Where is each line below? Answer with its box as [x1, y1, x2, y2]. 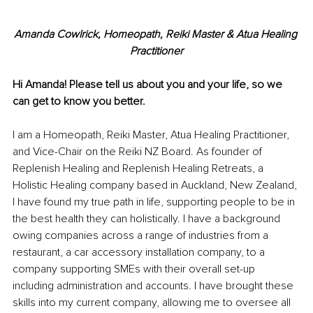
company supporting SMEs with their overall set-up [13, 262, 258, 277]
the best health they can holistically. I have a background [13, 212, 283, 226]
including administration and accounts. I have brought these [13, 279, 296, 293]
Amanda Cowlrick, [13, 27, 103, 42]
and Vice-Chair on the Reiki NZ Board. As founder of [13, 145, 265, 159]
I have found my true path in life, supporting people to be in [13, 195, 298, 210]
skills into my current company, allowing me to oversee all [13, 296, 293, 310]
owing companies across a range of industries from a [13, 228, 271, 243]
